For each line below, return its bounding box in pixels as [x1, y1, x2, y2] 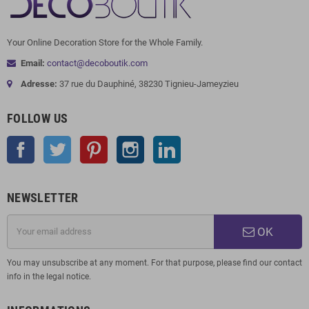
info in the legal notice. [7, 271, 91, 281]
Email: [21, 57, 45, 68]
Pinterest [108, 137, 143, 148]
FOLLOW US [7, 110, 68, 126]
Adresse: [21, 78, 57, 89]
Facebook [34, 137, 73, 148]
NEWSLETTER [7, 190, 79, 205]
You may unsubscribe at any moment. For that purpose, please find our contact [7, 257, 302, 268]
